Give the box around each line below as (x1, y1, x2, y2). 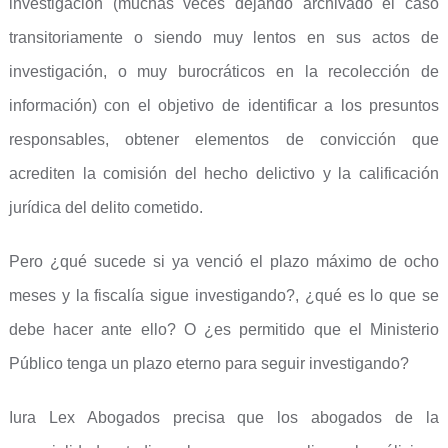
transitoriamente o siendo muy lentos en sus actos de (8, 29, 440, 46)
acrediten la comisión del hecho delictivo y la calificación (8, 165, 440, 182)
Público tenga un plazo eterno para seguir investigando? (8, 355, 409, 372)
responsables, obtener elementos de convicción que (8, 131, 440, 148)
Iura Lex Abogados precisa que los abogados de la (8, 409, 440, 426)
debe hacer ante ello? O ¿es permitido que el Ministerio (8, 321, 440, 338)
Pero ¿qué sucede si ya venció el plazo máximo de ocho (8, 253, 440, 270)
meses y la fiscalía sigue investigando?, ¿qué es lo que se (8, 287, 440, 304)
